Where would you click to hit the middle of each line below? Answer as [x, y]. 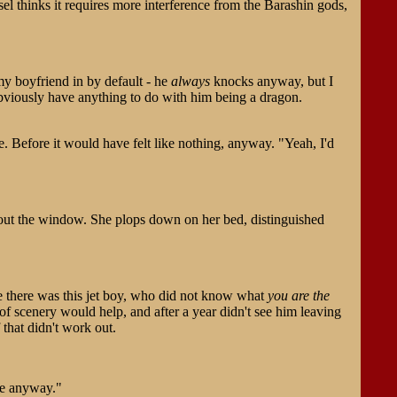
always [190, 81]
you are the [298, 295]
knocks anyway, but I [271, 81]
